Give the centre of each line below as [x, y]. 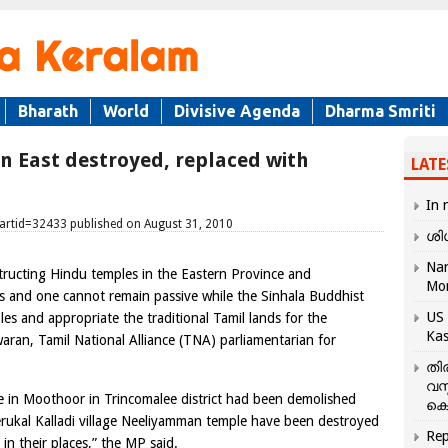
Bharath [48, 111]
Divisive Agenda [237, 111]
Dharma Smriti [380, 111]
